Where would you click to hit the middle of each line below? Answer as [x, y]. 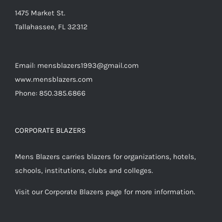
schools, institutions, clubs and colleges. [84, 171]
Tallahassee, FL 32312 [51, 27]
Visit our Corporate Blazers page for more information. [105, 192]
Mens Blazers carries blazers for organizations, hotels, [105, 157]
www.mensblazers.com [54, 80]
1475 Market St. [40, 13]
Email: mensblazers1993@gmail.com [77, 66]
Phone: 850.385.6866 [50, 93]
